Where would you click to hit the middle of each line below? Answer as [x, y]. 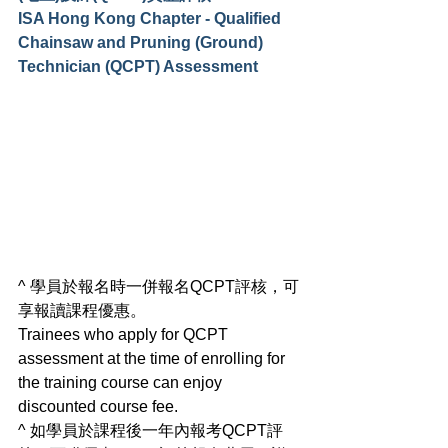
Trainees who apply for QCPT [125, 334]
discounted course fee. [100, 406]
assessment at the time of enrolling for [153, 358]
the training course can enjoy [122, 382]
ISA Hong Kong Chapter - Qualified [151, 18]
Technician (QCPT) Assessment [138, 66]
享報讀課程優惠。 [82, 310]
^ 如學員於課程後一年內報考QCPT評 [150, 430]
